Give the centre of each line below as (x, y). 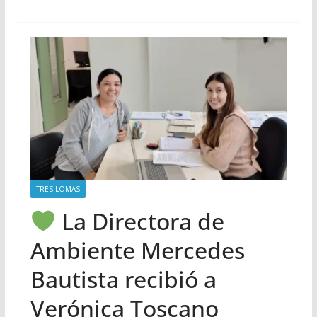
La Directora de (140, 221)
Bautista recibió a (123, 279)
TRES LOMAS (58, 189)
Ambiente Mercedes (137, 250)
